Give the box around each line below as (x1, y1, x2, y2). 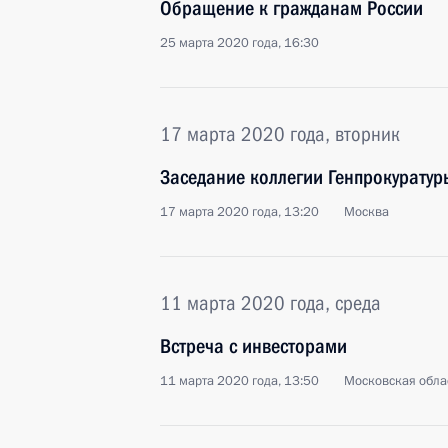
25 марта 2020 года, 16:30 (160, 34, 319, 52)
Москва (344, 203, 389, 221)
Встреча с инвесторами (160, 334, 347, 358)
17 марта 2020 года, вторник (160, 122, 400, 146)
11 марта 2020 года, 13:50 (160, 372, 319, 390)
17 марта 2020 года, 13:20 (160, 203, 319, 221)
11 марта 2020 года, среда (160, 291, 381, 315)
